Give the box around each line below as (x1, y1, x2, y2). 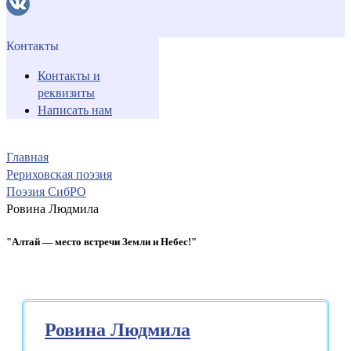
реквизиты (38, 85, 95, 100)
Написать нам (38, 103, 112, 117)
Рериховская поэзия (6, 167, 112, 181)
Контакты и (38, 68, 100, 82)
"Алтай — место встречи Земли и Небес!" (6, 235, 197, 248)
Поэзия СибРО (6, 184, 86, 198)
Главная (6, 150, 49, 164)
